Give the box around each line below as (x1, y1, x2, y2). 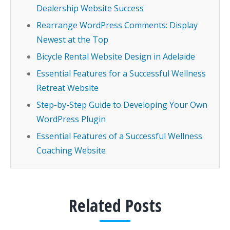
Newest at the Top (36, 34, 108, 45)
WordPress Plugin (36, 113, 106, 125)
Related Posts (68, 194, 162, 217)
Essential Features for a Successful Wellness (36, 68, 206, 79)
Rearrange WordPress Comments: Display (36, 20, 198, 31)
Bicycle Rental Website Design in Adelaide (36, 51, 195, 62)
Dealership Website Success (36, 3, 144, 14)
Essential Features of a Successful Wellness (36, 130, 202, 142)
